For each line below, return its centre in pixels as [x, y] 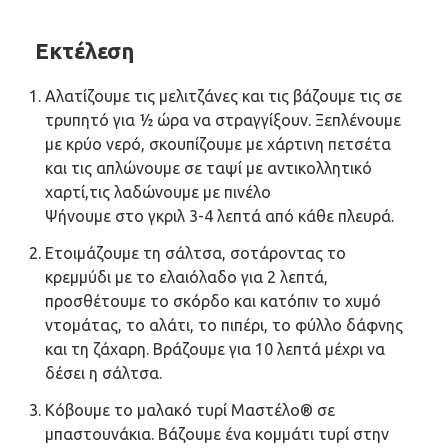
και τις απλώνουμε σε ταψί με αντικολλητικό [208, 167]
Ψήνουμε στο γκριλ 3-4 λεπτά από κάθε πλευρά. [219, 215]
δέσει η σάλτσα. [103, 372]
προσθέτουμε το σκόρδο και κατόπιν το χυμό [213, 300]
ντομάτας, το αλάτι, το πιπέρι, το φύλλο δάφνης [224, 324]
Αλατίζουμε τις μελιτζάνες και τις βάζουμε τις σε [223, 95]
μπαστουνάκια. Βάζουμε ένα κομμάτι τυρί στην [217, 433]
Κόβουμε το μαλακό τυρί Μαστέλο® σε [190, 409]
